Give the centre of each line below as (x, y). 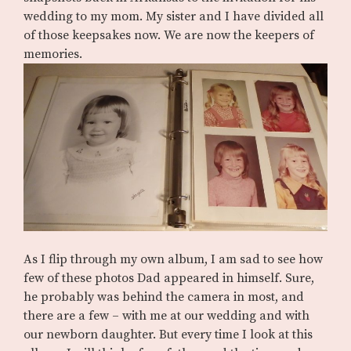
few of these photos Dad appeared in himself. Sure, (169, 278)
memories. (53, 54)
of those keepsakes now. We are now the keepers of (169, 36)
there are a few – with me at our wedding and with (166, 315)
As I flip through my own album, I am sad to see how (173, 259)
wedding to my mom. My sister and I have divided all (174, 17)
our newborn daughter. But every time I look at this (168, 334)
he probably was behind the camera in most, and (164, 297)
